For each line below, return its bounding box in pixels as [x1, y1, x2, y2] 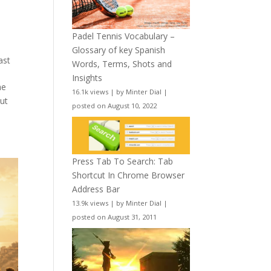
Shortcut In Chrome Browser [72, 169, 185, 181]
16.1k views [72, 87, 109, 96]
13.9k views [72, 198, 109, 208]
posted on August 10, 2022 [72, 100, 157, 110]
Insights [72, 71, 103, 83]
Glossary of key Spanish [72, 44, 166, 56]
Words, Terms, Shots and [72, 57, 172, 70]
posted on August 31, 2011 [72, 212, 157, 222]
